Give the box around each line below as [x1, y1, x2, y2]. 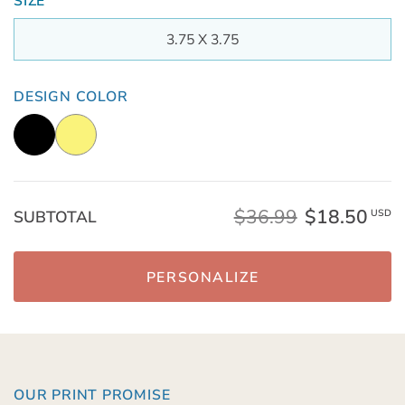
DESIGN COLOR [14, 87, 128, 107]
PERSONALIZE [146, 267, 259, 287]
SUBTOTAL [14, 205, 97, 228]
